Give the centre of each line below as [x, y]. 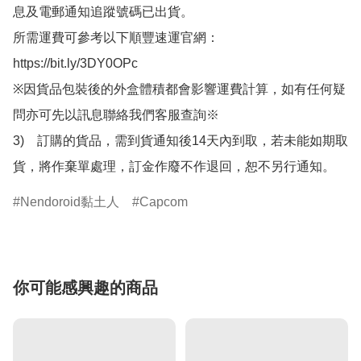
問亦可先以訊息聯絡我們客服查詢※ [116, 115]
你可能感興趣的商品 [85, 288]
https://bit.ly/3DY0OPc [75, 64]
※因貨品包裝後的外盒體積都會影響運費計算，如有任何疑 [179, 89]
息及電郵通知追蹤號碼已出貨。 [103, 12]
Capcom [164, 202]
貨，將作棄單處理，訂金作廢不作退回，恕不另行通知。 [174, 167]
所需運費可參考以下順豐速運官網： [116, 38]
